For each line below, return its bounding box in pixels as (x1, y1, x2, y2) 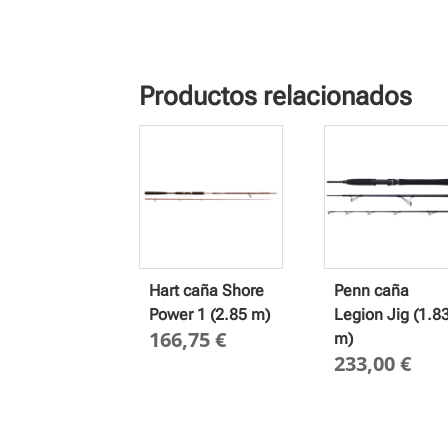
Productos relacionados (139, 80, 413, 111)
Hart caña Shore (149, 280, 265, 300)
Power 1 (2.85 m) (149, 304, 271, 324)
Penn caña (333, 280, 409, 300)
